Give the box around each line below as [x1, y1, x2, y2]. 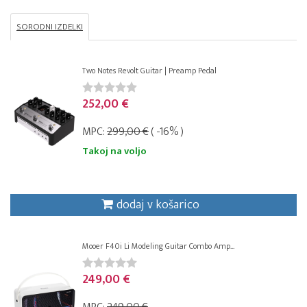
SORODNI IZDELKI [16, 19, 83, 35]
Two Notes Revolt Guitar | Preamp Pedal [82, 64, 217, 78]
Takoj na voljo [82, 143, 147, 160]
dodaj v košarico [116, 195, 199, 216]
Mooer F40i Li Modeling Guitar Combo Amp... [82, 239, 234, 254]
